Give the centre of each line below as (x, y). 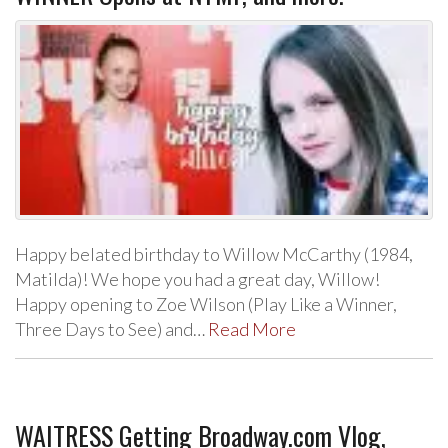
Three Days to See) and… (111, 329)
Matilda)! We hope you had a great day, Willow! (197, 279)
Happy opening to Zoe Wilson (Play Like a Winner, (206, 304)
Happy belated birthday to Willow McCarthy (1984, (214, 254)
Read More (252, 329)
